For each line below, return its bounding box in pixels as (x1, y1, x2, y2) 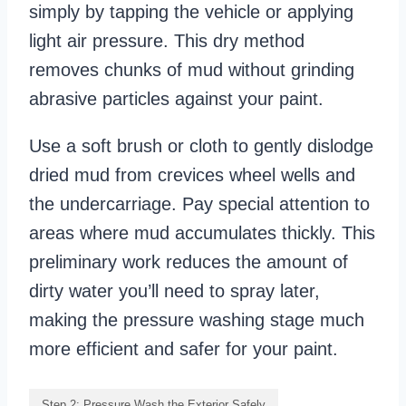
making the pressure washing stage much (29, 310, 364, 331)
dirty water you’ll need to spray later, (29, 281, 320, 302)
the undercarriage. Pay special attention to (29, 194, 370, 215)
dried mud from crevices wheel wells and (29, 165, 355, 186)
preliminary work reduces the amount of (29, 252, 348, 273)
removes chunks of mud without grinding (29, 60, 354, 81)
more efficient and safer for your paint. (29, 339, 338, 360)
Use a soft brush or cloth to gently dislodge (29, 136, 373, 157)
